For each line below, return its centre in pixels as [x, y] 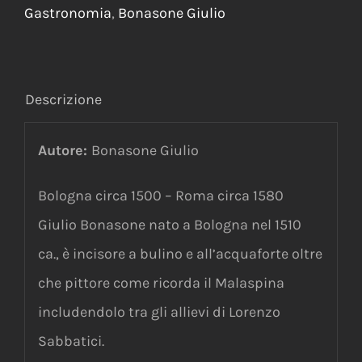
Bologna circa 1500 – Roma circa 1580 [160, 196]
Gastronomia [68, 13]
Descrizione [63, 100]
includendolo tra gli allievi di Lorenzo [159, 312]
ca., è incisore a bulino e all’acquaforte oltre [180, 254]
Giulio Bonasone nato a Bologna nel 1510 [169, 225]
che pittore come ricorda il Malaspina [161, 283]
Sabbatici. [71, 341]
